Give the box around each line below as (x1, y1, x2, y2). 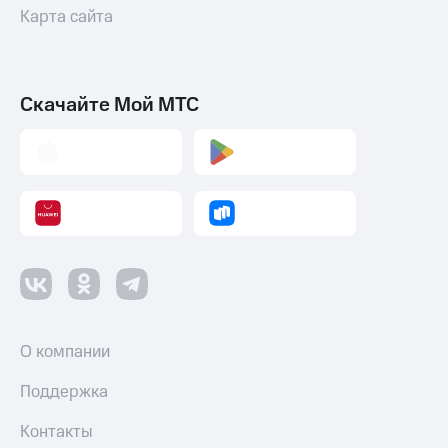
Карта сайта (20, 5, 113, 30)
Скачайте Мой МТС (20, 91, 199, 120)
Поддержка (20, 380, 108, 404)
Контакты (20, 420, 93, 444)
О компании (20, 340, 110, 364)
